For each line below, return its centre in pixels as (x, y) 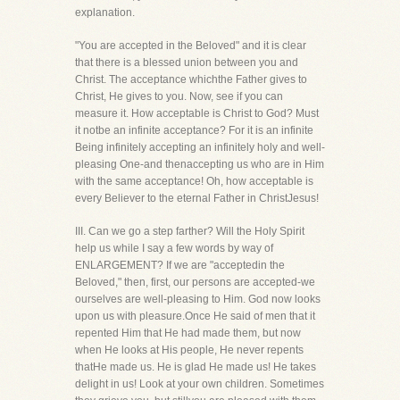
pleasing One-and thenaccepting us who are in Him (200, 164)
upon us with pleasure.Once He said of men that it (195, 316)
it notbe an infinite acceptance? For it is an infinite (194, 130)
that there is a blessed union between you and (187, 62)
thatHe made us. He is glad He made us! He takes (196, 367)
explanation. (105, 12)
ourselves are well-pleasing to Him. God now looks (198, 299)
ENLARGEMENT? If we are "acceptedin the (180, 265)
